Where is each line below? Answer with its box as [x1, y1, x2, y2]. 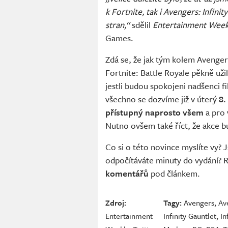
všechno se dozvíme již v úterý [105, 93, 219, 106]
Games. [105, 32, 135, 45]
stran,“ [105, 18, 132, 32]
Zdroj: [105, 197, 126, 209]
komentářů [105, 167, 149, 180]
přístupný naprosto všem [105, 106, 206, 119]
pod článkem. [149, 167, 202, 180]
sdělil [132, 18, 153, 32]
